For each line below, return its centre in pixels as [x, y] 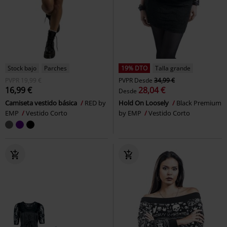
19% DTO [134, 68]
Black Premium [199, 103]
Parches [55, 68]
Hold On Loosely [144, 103]
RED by [95, 103]
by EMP [131, 113]
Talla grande [173, 68]
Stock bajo [22, 68]
